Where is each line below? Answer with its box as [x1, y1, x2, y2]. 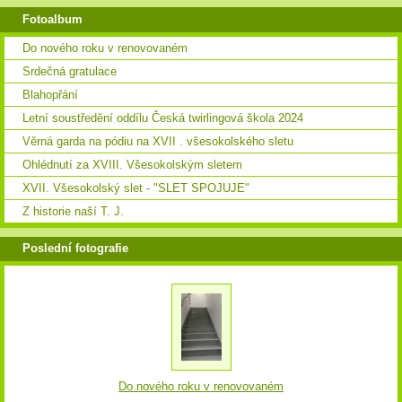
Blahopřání [22, 87, 78, 101]
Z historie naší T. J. [22, 204, 124, 218]
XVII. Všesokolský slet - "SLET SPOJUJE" [22, 180, 249, 195]
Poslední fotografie [22, 241, 128, 256]
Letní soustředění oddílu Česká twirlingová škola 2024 [22, 110, 303, 125]
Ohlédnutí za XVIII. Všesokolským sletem [22, 157, 242, 171]
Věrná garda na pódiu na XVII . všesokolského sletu [22, 134, 293, 148]
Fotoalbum [22, 12, 83, 26]
